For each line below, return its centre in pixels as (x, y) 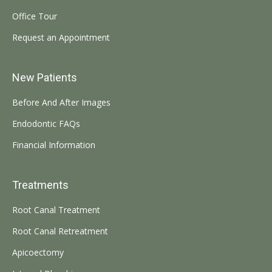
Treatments (40, 185)
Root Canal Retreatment (60, 231)
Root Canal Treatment (56, 209)
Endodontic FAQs (46, 123)
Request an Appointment (61, 37)
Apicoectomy (38, 252)
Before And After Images (61, 102)
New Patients (45, 77)
